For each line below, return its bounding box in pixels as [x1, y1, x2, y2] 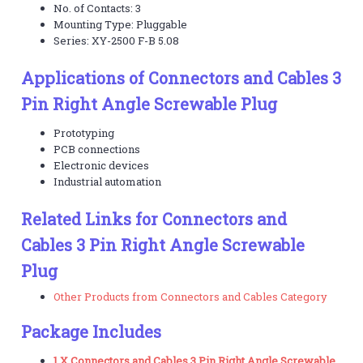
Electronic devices [53, 157, 150, 173]
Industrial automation [53, 173, 162, 189]
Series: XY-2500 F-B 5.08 [53, 32, 180, 48]
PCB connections [53, 141, 141, 156]
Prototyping [53, 125, 115, 140]
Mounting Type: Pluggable [53, 16, 188, 32]
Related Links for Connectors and [21, 207, 288, 229]
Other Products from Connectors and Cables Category [53, 288, 328, 304]
